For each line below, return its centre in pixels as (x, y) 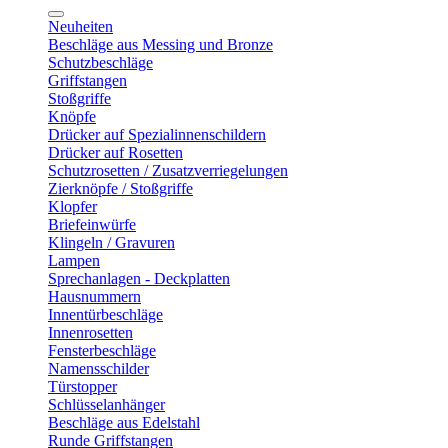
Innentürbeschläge (105, 314)
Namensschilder (98, 368)
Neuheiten (80, 26)
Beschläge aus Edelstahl (124, 422)
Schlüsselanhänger (106, 404)
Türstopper (82, 386)
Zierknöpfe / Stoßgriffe (120, 188)
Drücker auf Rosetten (115, 152)
